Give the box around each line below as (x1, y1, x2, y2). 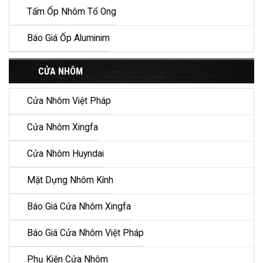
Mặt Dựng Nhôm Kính (27, 175, 113, 186)
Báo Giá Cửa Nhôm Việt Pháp (27, 228, 144, 239)
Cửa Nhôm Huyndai (27, 149, 104, 160)
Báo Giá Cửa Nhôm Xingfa (27, 201, 131, 213)
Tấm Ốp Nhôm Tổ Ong (27, 6, 116, 18)
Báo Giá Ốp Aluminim (27, 33, 110, 44)
